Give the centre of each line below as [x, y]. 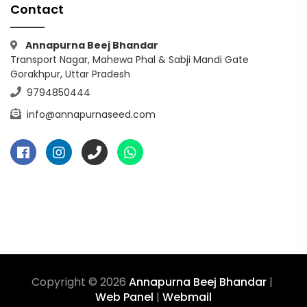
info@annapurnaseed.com [90, 114]
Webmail [187, 297]
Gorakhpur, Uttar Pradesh [70, 74]
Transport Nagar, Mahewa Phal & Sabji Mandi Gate [130, 60]
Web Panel [124, 297]
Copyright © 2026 [80, 282]
